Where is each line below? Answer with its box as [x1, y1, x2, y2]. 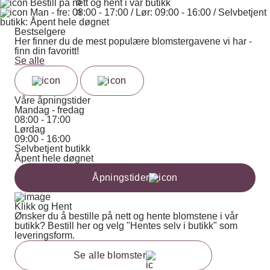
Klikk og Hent [14, 201, 72, 212]
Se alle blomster [73, 250, 146, 260]
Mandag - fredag [14, 105, 84, 115]
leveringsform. [14, 230, 75, 240]
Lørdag [14, 124, 45, 134]
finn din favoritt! [14, 46, 79, 56]
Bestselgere [14, 27, 66, 37]
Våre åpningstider [14, 95, 90, 105]
